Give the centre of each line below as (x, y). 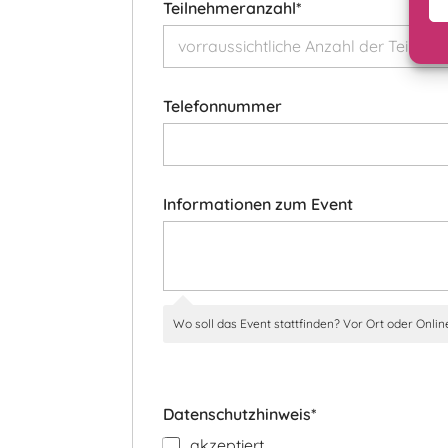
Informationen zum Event (258, 204)
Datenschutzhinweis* (240, 413)
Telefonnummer (222, 106)
